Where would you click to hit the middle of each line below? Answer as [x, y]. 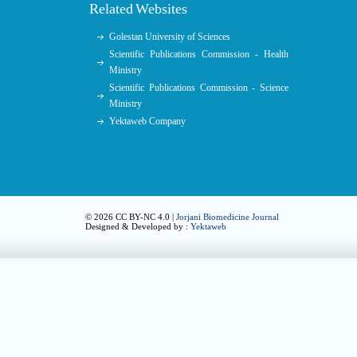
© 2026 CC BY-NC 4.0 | [131, 217]
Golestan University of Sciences [170, 37]
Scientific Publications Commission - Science [199, 88]
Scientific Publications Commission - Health [199, 54]
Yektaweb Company [147, 121]
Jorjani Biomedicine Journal [228, 217]
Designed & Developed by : [138, 226]
